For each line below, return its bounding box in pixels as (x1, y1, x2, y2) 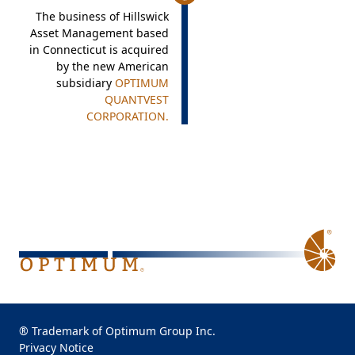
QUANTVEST (104, 92, 169, 107)
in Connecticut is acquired (29, 42, 169, 57)
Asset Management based (29, 25, 169, 40)
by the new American (55, 59, 169, 74)
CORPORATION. (86, 109, 169, 124)
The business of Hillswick (35, 9, 169, 24)
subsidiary (55, 75, 115, 90)
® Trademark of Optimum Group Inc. (19, 323, 216, 338)
